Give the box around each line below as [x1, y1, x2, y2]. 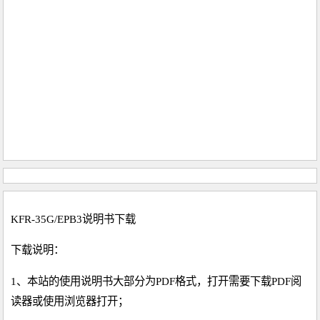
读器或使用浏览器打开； [11, 294, 129, 307]
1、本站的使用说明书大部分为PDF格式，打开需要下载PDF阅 [11, 274, 302, 287]
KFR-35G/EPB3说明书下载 [11, 213, 136, 226]
